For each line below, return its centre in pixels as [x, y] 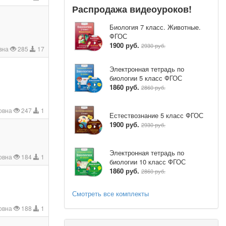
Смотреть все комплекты [110, 193]
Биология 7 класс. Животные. [155, 27]
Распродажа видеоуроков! [132, 9]
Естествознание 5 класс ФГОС [156, 116]
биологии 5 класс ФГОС [146, 78]
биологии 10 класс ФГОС [148, 162]
